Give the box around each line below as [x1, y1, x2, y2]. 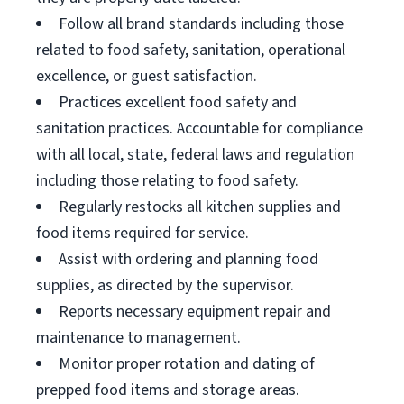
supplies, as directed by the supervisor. [36, 274, 294, 297]
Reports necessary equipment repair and [59, 300, 331, 323]
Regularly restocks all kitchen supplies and [59, 196, 341, 218]
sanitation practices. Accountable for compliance [36, 117, 363, 140]
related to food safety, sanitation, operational [36, 39, 345, 61]
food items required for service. [36, 222, 249, 244]
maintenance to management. [36, 326, 241, 349]
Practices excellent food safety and [59, 91, 297, 114]
